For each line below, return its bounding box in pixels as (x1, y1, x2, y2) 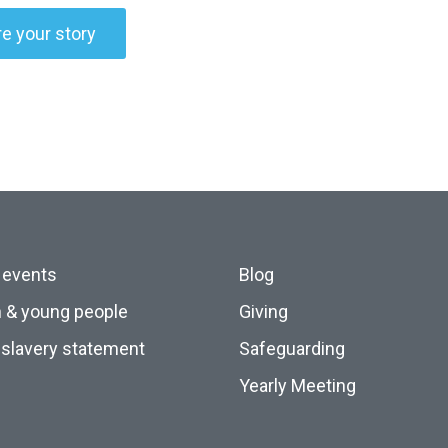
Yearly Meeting (239, 375, 356, 396)
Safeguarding (239, 338, 345, 359)
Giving (239, 301, 288, 322)
